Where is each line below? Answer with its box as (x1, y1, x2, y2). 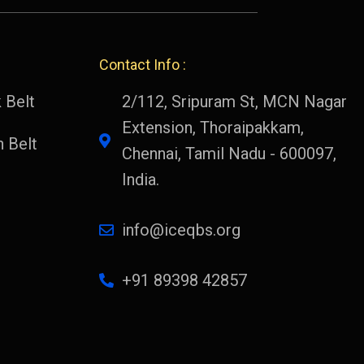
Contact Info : (99, 55, 186, 73)
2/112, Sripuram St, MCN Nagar (121, 91, 347, 111)
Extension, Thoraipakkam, (121, 117, 304, 137)
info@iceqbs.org (121, 219, 240, 240)
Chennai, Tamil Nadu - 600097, (121, 143, 336, 163)
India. (121, 169, 159, 189)
